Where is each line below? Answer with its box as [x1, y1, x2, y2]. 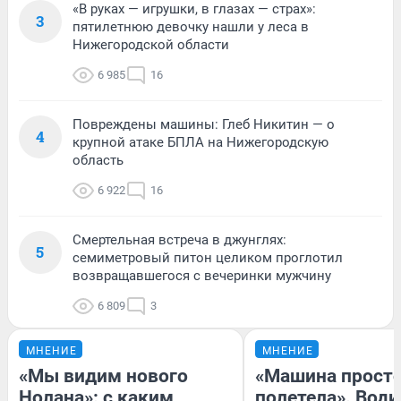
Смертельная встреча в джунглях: [73, 232, 286, 249]
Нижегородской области [73, 37, 229, 54]
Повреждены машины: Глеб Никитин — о [73, 116, 335, 133]
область [73, 152, 124, 169]
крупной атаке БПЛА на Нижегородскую [73, 134, 328, 151]
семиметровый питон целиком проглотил [73, 250, 343, 267]
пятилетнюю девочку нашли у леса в [73, 19, 309, 36]
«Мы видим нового [19, 365, 188, 388]
